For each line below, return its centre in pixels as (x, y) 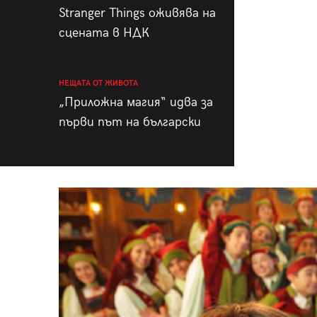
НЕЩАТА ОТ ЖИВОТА (98, 83)
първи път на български (129, 122)
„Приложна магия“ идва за (136, 103)
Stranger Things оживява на (137, 13)
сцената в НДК (104, 33)
